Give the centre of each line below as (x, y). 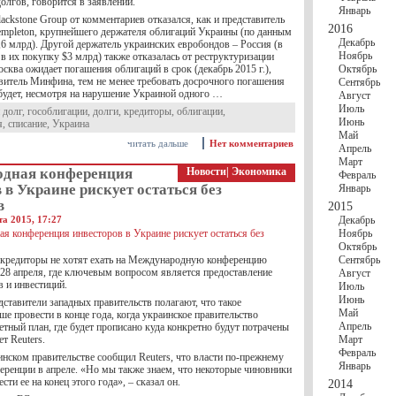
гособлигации (57, 111)
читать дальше (158, 143)
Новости (206, 171)
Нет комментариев (251, 143)
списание (27, 124)
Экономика (259, 171)
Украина (71, 124)
